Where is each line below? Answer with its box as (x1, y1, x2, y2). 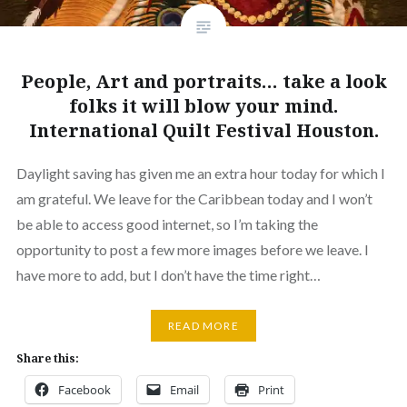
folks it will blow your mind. (69, 93, 338, 118)
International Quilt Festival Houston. (28, 117, 379, 143)
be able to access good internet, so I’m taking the (15, 214, 318, 233)
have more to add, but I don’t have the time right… (15, 265, 321, 283)
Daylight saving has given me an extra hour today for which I (15, 164, 385, 182)
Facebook (57, 382, 111, 399)
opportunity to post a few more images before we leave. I (15, 240, 369, 258)
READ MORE (168, 318, 239, 333)
